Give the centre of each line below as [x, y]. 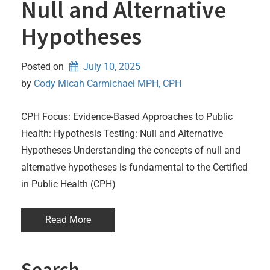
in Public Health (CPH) [68, 184]
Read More [68, 219]
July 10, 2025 [111, 66]
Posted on [44, 66]
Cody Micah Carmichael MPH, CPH [108, 83]
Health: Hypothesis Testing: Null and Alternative [122, 133]
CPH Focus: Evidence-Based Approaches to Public [127, 116]
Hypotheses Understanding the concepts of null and [131, 150]
